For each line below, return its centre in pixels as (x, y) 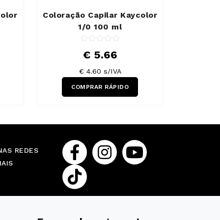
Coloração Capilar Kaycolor (100, 15)
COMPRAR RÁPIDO (100, 87)
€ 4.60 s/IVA (100, 71)
